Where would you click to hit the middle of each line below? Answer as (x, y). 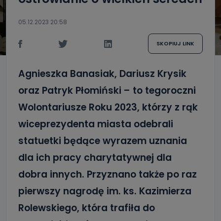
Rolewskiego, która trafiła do (87, 208)
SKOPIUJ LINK (175, 43)
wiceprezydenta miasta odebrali (96, 124)
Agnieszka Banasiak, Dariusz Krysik (102, 74)
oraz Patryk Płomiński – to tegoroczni (107, 91)
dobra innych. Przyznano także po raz (108, 174)
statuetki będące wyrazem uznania (103, 141)
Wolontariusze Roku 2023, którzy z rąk (108, 107)
